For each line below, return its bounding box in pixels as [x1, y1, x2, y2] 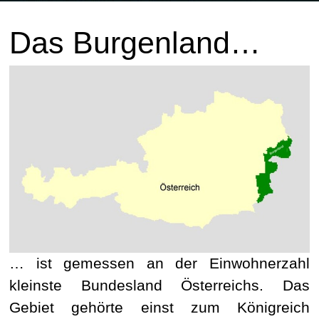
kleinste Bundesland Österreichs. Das [9, 277, 310, 295]
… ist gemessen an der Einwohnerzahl [9, 255, 310, 273]
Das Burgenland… [9, 26, 261, 60]
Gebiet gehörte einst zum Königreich [9, 299, 310, 317]
